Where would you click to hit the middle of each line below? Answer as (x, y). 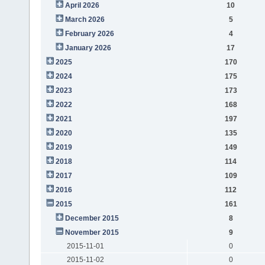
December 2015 (92, 218)
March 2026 (85, 19)
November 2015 (92, 232)
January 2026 (88, 48)
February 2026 (89, 33)
